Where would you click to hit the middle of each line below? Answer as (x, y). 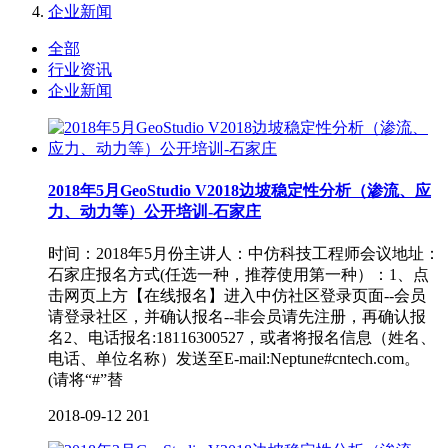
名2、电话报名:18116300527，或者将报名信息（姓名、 (242, 338)
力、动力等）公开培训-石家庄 (154, 212)
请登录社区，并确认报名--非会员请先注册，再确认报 (237, 317)
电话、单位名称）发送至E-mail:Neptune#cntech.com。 (234, 359)
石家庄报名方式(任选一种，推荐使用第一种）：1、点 (238, 275)
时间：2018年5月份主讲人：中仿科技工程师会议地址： (244, 254)
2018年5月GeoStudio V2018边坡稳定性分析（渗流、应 (239, 191)
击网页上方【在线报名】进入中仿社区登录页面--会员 (237, 296)
